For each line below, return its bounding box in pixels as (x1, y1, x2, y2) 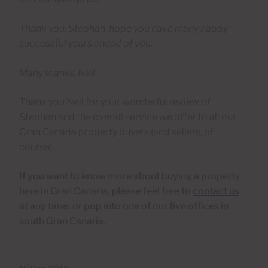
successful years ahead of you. (19, 37, 153, 49)
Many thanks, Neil (19, 66, 95, 78)
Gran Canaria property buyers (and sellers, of (19, 126, 214, 138)
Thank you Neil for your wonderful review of (19, 96, 211, 108)
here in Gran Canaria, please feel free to (19, 185, 193, 197)
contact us (193, 185, 239, 197)
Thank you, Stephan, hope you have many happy (19, 22, 228, 34)
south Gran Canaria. (19, 215, 108, 227)
